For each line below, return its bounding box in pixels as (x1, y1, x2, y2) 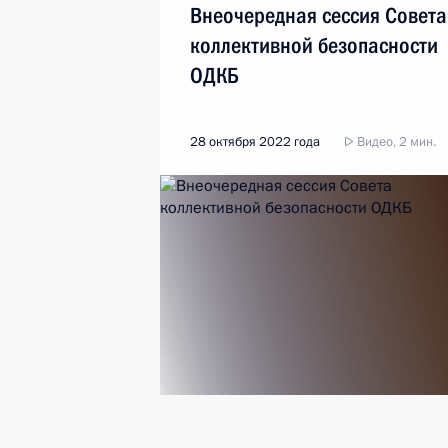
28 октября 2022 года (190, 133, 320, 151)
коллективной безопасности (190, 33, 438, 58)
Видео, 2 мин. (354, 133, 436, 151)
